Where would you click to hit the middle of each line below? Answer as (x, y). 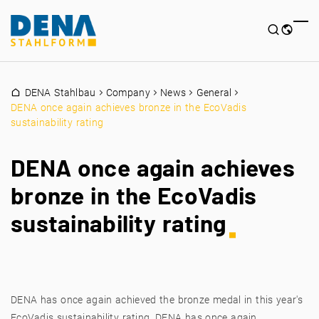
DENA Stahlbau (60, 92)
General (214, 92)
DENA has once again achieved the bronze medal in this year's (157, 300)
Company (128, 92)
